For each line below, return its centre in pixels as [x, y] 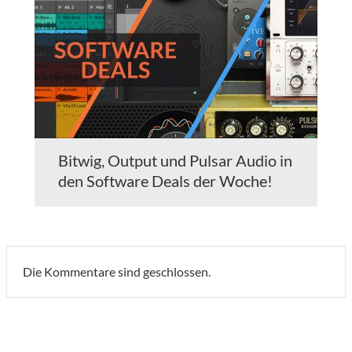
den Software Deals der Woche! [165, 181]
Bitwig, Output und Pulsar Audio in [175, 161]
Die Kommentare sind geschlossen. [117, 272]
